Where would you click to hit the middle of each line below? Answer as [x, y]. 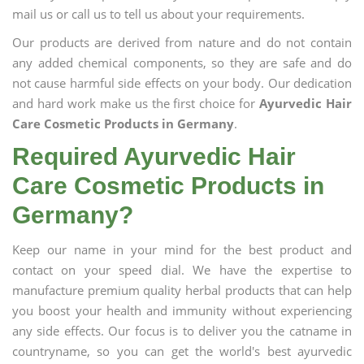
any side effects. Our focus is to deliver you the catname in [182, 331]
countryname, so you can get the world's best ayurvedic [182, 351]
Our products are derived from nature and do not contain [182, 42]
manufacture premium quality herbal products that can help [182, 290]
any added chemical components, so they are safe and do [182, 63]
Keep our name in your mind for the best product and [182, 249]
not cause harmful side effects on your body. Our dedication [182, 83]
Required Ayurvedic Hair [154, 156]
